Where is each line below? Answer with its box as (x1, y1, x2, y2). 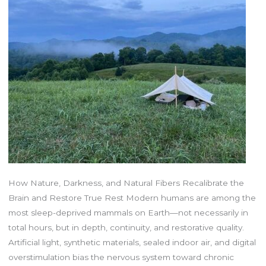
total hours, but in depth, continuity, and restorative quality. (8, 222, 244, 232)
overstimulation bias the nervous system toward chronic (8, 252, 234, 262)
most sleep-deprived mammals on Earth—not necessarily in (8, 207, 248, 217)
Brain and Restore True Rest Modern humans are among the (8, 192, 256, 202)
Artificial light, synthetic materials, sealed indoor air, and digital (8, 237, 256, 247)
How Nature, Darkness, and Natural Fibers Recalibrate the (8, 178, 244, 188)
